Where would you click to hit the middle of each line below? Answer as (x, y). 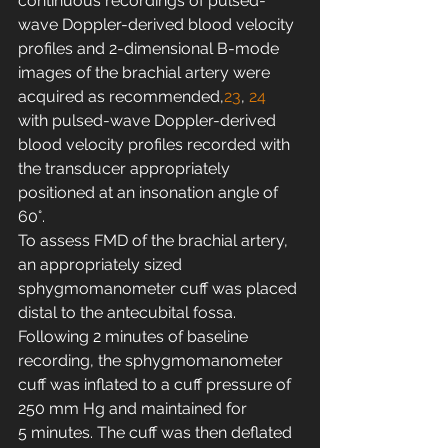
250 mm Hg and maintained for (134, 409)
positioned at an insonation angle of (150, 193)
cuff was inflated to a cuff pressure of (156, 385)
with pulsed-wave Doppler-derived (149, 121)
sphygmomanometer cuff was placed (159, 289)
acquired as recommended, (121, 97)
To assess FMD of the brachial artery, (155, 241)
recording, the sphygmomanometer (152, 361)
